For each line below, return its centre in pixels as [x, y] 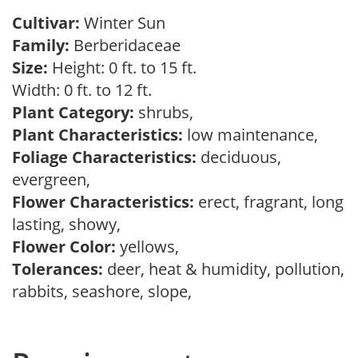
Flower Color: [64, 247]
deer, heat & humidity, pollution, [224, 269]
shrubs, [168, 112]
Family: [41, 45]
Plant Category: [73, 112]
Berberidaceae [129, 45]
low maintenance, [255, 135]
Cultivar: [48, 23]
